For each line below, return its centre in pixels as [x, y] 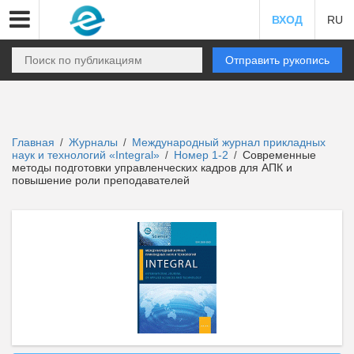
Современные [278, 155]
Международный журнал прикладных [229, 142]
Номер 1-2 [203, 155]
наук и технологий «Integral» [87, 155]
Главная [33, 142]
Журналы [93, 142]
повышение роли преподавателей [101, 180]
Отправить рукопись [277, 60]
